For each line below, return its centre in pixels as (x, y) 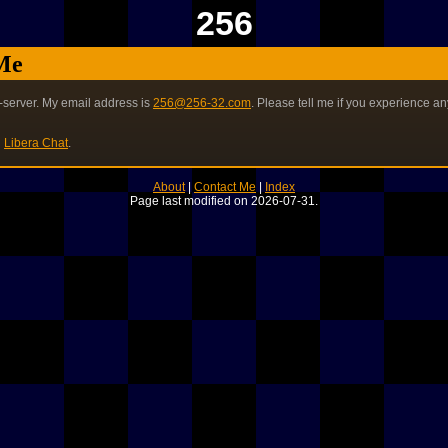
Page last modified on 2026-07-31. (224, 201)
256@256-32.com (202, 103)
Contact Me (225, 187)
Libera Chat (36, 143)
